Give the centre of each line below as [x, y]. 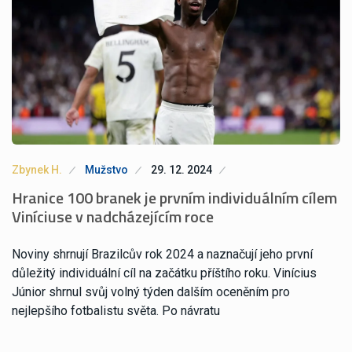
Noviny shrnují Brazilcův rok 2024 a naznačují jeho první [162, 255]
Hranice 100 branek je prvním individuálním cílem [174, 198]
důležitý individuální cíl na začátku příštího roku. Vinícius [164, 273]
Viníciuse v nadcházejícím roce [113, 217]
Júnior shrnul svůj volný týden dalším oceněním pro [151, 292]
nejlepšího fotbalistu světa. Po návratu [116, 311]
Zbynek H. [37, 170]
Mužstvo [106, 170]
